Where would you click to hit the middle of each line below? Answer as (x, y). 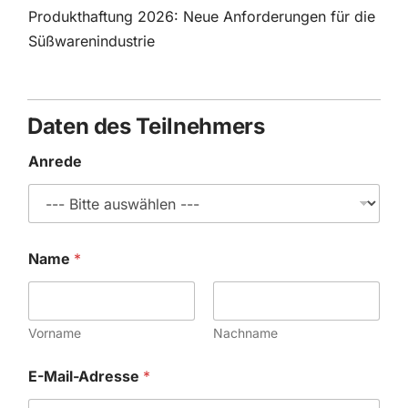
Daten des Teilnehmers (146, 126)
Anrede (55, 161)
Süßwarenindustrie (91, 41)
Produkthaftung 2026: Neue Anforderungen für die (201, 16)
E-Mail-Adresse (85, 376)
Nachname (245, 333)
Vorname (54, 333)
